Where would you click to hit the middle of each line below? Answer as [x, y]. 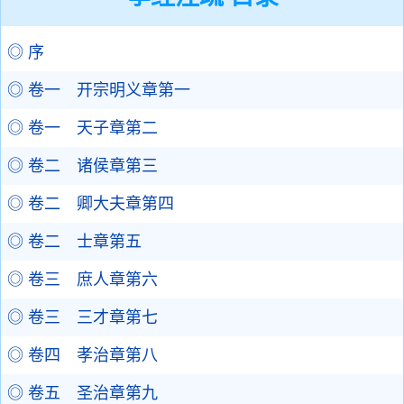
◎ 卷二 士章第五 [74, 242]
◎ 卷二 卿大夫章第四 [91, 204]
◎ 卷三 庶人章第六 [83, 280]
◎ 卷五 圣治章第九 [83, 393]
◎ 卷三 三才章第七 [83, 317]
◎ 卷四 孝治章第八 [83, 355]
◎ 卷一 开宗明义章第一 [99, 90]
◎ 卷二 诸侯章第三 [83, 166]
